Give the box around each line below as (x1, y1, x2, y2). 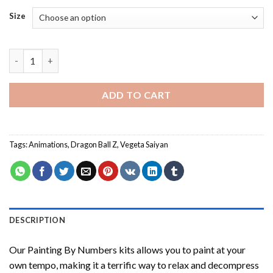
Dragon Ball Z (71, 139, 117, 149)
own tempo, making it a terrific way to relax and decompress (9, 258, 259, 271)
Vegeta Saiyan (120, 139, 168, 149)
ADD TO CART (102, 88, 171, 101)
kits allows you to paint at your (117, 243, 246, 255)
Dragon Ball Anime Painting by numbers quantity (9, 49, 210, 60)
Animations (29, 139, 68, 149)
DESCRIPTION (9, 214, 65, 225)
